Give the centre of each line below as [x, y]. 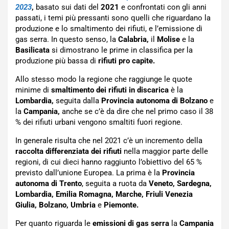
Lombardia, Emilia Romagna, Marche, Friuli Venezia [104, 194]
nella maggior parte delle [165, 152]
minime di [32, 90]
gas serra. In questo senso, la [67, 40]
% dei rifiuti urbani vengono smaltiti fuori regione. [99, 122]
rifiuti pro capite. [127, 61]
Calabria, [133, 40]
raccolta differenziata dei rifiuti [68, 152]
